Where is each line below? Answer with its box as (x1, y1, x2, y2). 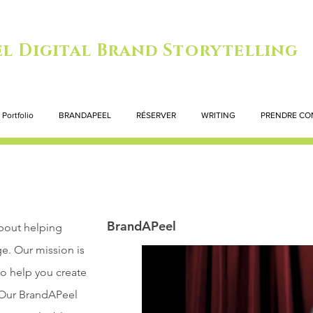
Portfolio (2, 110, 34, 120)
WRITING (201, 110, 235, 120)
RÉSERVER (136, 110, 176, 120)
